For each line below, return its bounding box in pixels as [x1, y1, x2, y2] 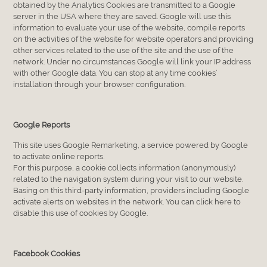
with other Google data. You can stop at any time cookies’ [13, 68, 218, 77]
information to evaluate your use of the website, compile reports [13, 23, 246, 32]
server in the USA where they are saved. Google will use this [13, 11, 231, 21]
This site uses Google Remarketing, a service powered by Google [13, 140, 249, 150]
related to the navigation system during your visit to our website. [13, 174, 244, 184]
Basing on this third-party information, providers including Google [13, 185, 250, 195]
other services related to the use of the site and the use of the [13, 45, 234, 55]
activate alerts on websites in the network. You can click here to [13, 197, 241, 206]
